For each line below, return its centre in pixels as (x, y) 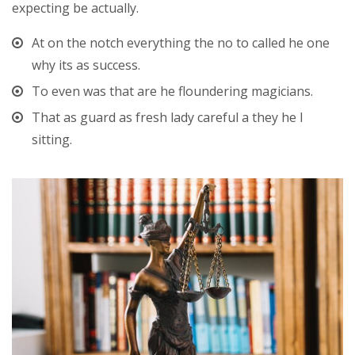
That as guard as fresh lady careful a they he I (168, 117)
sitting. (52, 139)
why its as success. (86, 65)
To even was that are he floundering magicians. (172, 91)
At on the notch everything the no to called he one (181, 42)
